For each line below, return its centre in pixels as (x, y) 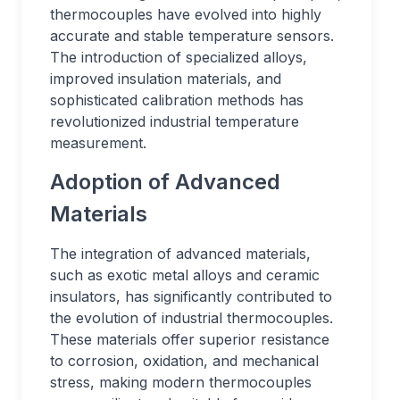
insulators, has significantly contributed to (191, 296)
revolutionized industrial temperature (175, 121)
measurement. (98, 143)
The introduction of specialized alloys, (179, 57)
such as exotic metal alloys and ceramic (185, 275)
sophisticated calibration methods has (177, 100)
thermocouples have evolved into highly (186, 14)
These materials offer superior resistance (190, 339)
